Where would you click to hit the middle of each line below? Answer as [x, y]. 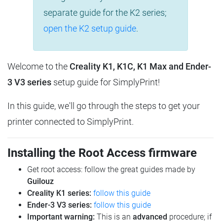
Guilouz [40, 182]
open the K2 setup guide [90, 29]
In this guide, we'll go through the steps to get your [104, 106]
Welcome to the [38, 67]
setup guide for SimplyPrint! [106, 82]
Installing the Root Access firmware [102, 153]
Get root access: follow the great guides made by [111, 170]
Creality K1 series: [59, 193]
